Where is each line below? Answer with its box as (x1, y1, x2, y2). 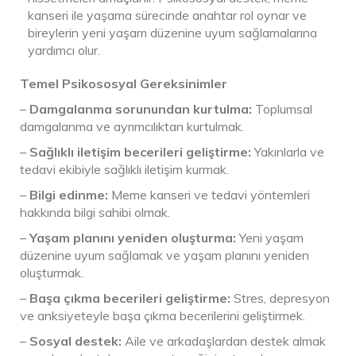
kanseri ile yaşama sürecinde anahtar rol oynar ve (28, 6, 307, 23)
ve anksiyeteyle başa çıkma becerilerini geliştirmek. (20, 307, 305, 323)
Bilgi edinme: (29, 186, 108, 203)
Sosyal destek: (29, 332, 122, 349)
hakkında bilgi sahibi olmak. (20, 203, 170, 220)
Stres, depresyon (230, 289, 330, 306)
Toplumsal (252, 100, 312, 117)
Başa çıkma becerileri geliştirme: (29, 289, 230, 306)
